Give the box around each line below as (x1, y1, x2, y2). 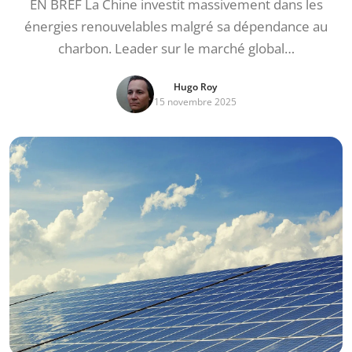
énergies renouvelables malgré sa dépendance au (24, 17, 328, 35)
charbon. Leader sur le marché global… (57, 39, 295, 57)
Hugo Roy (173, 80, 217, 93)
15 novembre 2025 (153, 95, 236, 108)
